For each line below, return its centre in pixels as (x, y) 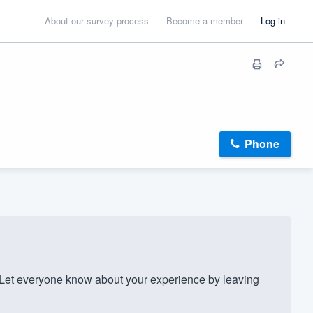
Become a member (205, 21)
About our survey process (97, 21)
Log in (273, 21)
